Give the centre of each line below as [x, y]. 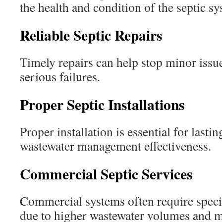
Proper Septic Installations [102, 104]
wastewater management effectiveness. [115, 146]
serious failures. [60, 76]
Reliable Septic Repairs [91, 35]
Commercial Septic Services [106, 174]
